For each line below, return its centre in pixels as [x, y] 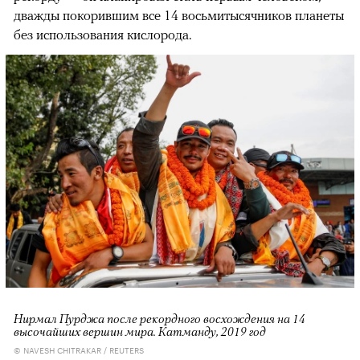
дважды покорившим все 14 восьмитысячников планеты [179, 16]
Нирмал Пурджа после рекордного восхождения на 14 [160, 318]
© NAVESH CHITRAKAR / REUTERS [79, 349]
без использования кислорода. [102, 35]
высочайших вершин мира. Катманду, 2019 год [140, 331]
